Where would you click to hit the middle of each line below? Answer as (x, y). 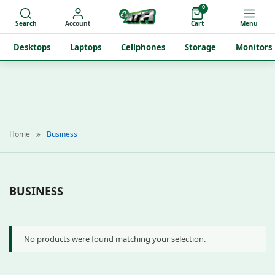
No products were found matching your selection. (115, 239)
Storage (200, 47)
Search (26, 23)
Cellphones (143, 47)
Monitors (254, 47)
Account (78, 23)
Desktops (32, 47)
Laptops (86, 47)
